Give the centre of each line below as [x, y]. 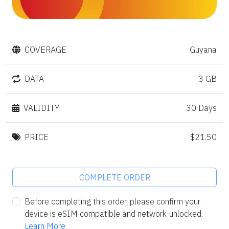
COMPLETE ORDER [114, 178]
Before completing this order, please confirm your [112, 202]
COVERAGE [45, 50]
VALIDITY [41, 108]
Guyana [203, 50]
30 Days [201, 108]
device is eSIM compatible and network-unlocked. [114, 214]
